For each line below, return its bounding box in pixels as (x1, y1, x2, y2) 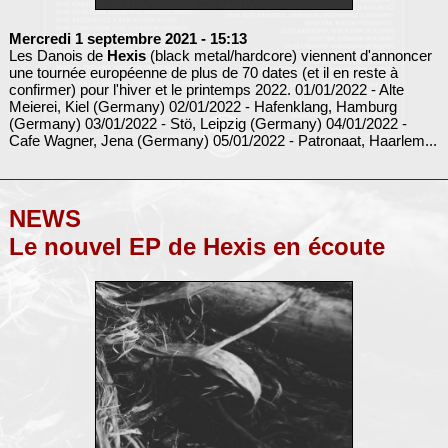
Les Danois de (8, 46, 107, 64)
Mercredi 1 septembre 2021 (8, 29, 197, 47)
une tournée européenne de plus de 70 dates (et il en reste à (8, 63, 398, 81)
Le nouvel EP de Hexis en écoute (8, 232, 385, 260)
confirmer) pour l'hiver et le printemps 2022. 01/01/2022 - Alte (8, 80, 404, 98)
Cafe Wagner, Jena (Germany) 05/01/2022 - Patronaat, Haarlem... (8, 131, 437, 149)
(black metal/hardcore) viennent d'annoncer (145, 46, 432, 64)
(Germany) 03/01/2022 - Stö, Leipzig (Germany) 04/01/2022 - (8, 114, 407, 132)
